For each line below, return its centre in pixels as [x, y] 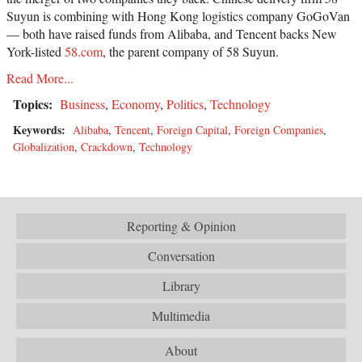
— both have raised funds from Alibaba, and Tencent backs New [172, 33]
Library [181, 285]
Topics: [35, 103]
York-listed [36, 51]
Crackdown [107, 146]
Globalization [44, 146]
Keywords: [41, 129]
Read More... [40, 78]
